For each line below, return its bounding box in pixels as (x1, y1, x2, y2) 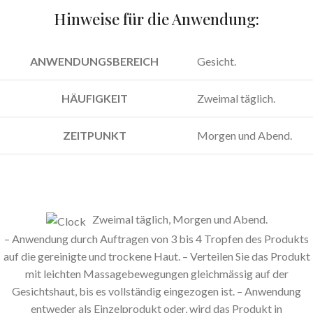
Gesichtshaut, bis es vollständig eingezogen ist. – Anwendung (12, 284, 301, 298)
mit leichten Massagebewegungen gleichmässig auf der (24, 266, 289, 280)
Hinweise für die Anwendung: (54, 8, 259, 30)
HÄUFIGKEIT (61, 92, 128, 105)
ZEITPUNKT (62, 129, 126, 143)
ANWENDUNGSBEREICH (30, 54, 159, 68)
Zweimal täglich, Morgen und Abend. (85, 212, 268, 226)
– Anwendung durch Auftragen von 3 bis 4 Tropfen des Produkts (4, 231, 309, 245)
